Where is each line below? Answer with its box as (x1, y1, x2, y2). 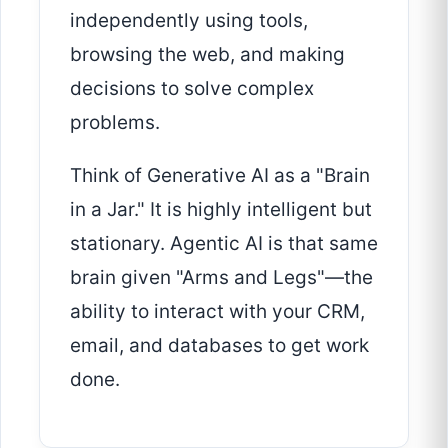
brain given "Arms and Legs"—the (70, 266, 373, 290)
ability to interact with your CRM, (70, 300, 365, 324)
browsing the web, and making (70, 43, 345, 67)
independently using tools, (70, 9, 308, 33)
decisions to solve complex (70, 77, 314, 101)
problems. (70, 111, 160, 135)
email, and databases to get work (70, 334, 369, 358)
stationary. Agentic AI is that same (70, 232, 378, 256)
